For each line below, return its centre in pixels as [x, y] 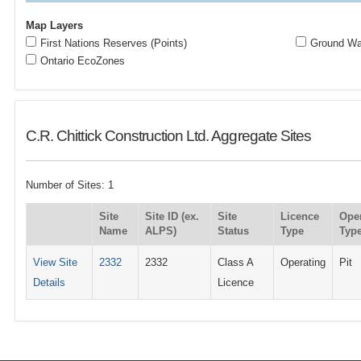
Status [234, 230]
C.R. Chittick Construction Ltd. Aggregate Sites [168, 136]
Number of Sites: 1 [70, 185]
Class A [236, 262]
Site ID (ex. [172, 216]
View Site [56, 262]
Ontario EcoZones [83, 61]
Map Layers [55, 25]
